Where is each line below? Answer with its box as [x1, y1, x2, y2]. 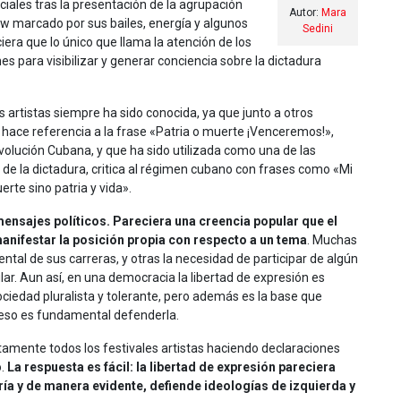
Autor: [289, 5, 321, 19]
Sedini [303, 21, 333, 35]
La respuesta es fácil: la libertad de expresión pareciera [7, 359, 336, 374]
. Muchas [307, 232, 357, 247]
